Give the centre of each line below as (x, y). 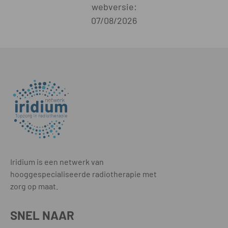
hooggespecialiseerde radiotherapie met (83, 174)
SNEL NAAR (42, 215)
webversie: (114, 7)
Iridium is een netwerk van (57, 162)
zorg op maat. (34, 186)
